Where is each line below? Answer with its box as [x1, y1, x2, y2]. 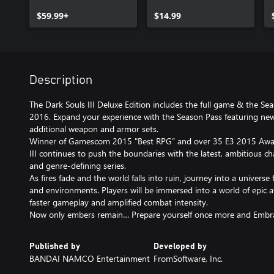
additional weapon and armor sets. [29, 123, 158, 135]
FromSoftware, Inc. [153, 253, 223, 264]
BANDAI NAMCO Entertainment [29, 253, 150, 264]
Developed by [153, 242, 207, 251]
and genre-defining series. [29, 160, 126, 171]
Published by [29, 242, 80, 251]
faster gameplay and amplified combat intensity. [29, 196, 208, 208]
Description [29, 74, 92, 86]
